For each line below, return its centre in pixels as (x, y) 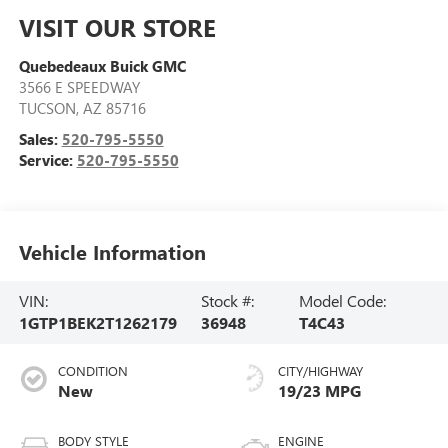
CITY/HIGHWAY (320, 371)
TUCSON (47, 108)
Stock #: (228, 301)
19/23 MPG (319, 391)
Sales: (40, 139)
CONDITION (92, 371)
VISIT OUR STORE (117, 27)
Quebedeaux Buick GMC (102, 66)
